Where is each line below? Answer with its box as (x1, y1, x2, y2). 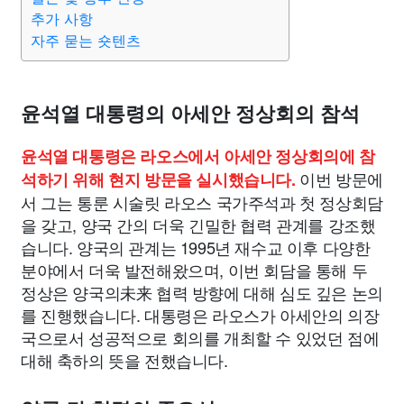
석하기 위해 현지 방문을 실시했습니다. (21, 168, 296, 191)
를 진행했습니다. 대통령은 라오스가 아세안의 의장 (21, 303, 380, 326)
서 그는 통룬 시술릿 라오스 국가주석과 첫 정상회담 (21, 190, 383, 214)
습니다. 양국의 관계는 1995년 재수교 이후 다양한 (21, 235, 371, 259)
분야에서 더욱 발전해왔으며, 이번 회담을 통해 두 (21, 258, 368, 281)
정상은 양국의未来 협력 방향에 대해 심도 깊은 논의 (21, 280, 383, 304)
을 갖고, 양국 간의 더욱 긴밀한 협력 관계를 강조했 (21, 213, 376, 236)
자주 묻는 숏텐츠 (31, 32, 141, 50)
